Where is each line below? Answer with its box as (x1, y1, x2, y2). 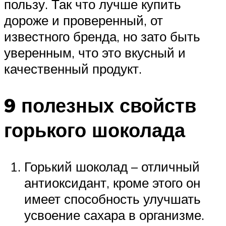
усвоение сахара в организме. (24, 206, 204, 223)
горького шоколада (4, 118, 185, 143)
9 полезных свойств (4, 93, 196, 118)
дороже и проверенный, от (4, 12, 163, 29)
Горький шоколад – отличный (24, 158, 200, 175)
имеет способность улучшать (24, 190, 201, 207)
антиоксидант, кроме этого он (24, 174, 200, 191)
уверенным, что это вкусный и (4, 44, 186, 61)
